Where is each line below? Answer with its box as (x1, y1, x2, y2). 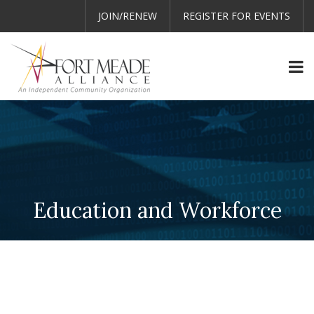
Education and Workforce (32, 197, 282, 224)
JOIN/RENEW (98, 9, 157, 22)
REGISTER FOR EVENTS (183, 9, 290, 22)
